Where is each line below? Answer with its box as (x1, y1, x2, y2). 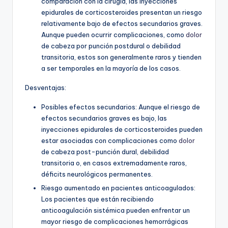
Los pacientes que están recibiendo (41, 194, 154, 203)
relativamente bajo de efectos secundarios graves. (41, 19, 203, 27)
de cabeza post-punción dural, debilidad (41, 147, 169, 156)
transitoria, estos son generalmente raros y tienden (41, 52, 202, 61)
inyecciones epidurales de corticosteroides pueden (41, 125, 203, 133)
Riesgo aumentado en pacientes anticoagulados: (41, 183, 195, 192)
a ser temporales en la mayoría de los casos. (41, 64, 181, 72)
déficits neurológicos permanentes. (41, 169, 153, 178)
